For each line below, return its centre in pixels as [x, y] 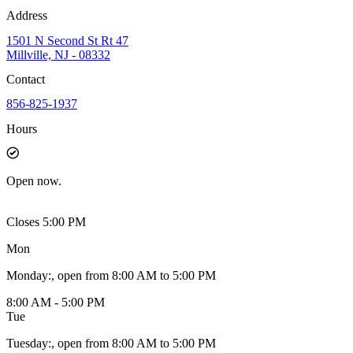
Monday [27, 275]
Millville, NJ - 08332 [58, 54]
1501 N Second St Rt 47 [67, 40]
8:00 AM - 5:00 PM [56, 302]
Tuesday [27, 343]
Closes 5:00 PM [46, 221]
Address [27, 16]
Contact [26, 80]
